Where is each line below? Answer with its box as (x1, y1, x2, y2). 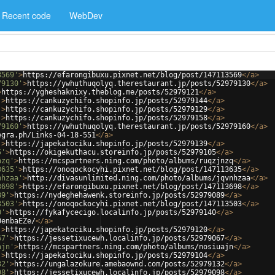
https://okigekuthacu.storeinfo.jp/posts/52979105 (10, 148, 216, 157)
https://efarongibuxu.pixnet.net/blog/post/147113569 (23, 71, 242, 79)
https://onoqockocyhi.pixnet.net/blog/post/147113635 (23, 165, 242, 174)
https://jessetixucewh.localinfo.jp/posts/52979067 (14, 234, 225, 242)
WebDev (69, 9, 103, 21)
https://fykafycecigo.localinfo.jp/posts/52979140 (10, 208, 216, 217)
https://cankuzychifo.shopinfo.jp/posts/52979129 (6, 105, 207, 114)
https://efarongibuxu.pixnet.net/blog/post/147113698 (23, 182, 242, 191)
